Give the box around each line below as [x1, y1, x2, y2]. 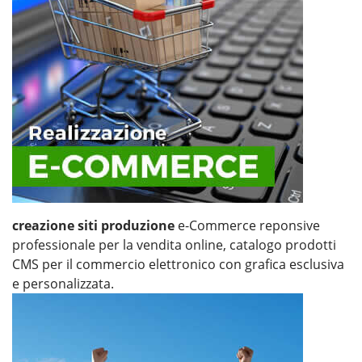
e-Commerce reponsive [175, 216, 320, 234]
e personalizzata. [12, 274, 114, 293]
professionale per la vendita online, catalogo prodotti [12, 235, 336, 254]
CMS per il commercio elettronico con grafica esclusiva [12, 255, 344, 273]
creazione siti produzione [12, 216, 175, 234]
